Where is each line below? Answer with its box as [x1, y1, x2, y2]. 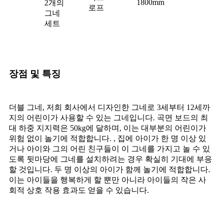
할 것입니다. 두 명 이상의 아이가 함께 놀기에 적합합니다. [9, 165, 210, 174]
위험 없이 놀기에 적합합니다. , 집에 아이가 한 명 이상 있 [9, 134, 206, 143]
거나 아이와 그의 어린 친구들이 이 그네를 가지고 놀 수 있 [9, 145, 210, 153]
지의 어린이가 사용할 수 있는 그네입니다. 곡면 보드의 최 [9, 113, 208, 122]
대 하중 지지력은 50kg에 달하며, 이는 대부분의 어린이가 [9, 124, 206, 133]
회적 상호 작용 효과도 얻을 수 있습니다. [9, 186, 149, 195]
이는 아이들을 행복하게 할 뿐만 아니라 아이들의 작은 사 [9, 176, 206, 184]
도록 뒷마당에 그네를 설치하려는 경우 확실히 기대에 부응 [9, 155, 212, 164]
